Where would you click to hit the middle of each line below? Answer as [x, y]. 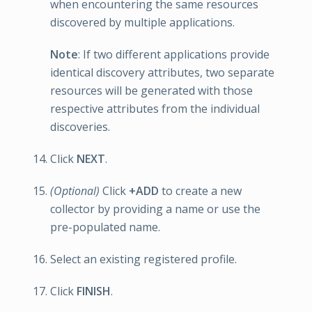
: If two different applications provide [174, 54]
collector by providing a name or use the [155, 209]
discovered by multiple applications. [142, 22]
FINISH [94, 291]
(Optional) [75, 190]
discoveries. [80, 126]
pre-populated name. [105, 227]
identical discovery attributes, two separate [162, 72]
